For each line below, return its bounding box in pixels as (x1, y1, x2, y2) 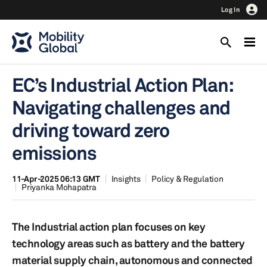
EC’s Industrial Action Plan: (12, 73, 232, 97)
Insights (111, 173, 141, 184)
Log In (221, 5, 240, 14)
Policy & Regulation (151, 173, 223, 184)
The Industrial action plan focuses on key (12, 220, 206, 233)
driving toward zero (12, 119, 170, 142)
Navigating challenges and (12, 96, 231, 119)
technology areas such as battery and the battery (12, 237, 245, 250)
